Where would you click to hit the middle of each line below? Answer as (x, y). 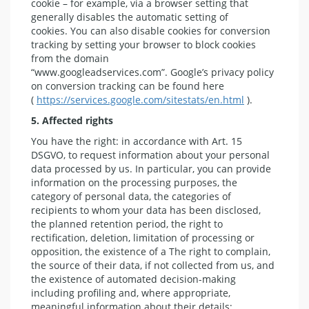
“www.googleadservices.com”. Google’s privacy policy (152, 72)
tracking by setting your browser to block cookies (143, 44)
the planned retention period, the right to (127, 223)
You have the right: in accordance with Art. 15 (137, 141)
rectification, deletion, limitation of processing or (143, 237)
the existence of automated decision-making (133, 279)
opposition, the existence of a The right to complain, (151, 251)
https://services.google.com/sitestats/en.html (140, 99)
